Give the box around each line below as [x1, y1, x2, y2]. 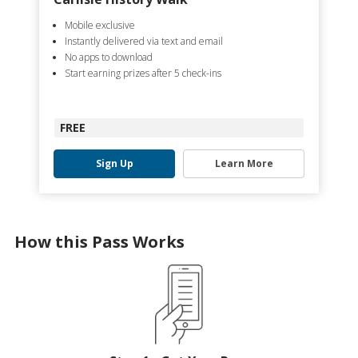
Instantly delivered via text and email [65, 34, 223, 48]
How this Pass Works [14, 230, 185, 253]
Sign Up [95, 156, 133, 170]
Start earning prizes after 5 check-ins [65, 66, 221, 80]
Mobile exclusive [65, 18, 135, 32]
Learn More [214, 156, 273, 170]
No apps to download [65, 50, 153, 64]
